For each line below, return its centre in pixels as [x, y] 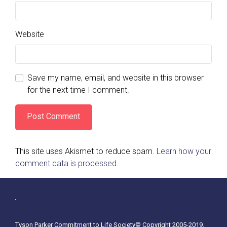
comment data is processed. [67, 163]
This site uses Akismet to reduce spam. [86, 151]
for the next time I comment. [78, 90]
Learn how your [184, 151]
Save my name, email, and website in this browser [116, 78]
